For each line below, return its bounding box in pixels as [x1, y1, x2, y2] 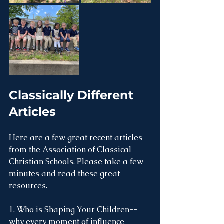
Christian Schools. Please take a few [9, 156, 145, 167]
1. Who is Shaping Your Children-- [9, 204, 137, 215]
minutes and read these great [9, 168, 122, 179]
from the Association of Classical [9, 144, 133, 155]
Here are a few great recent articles [9, 132, 144, 143]
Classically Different [9, 88, 137, 102]
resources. [9, 180, 49, 191]
